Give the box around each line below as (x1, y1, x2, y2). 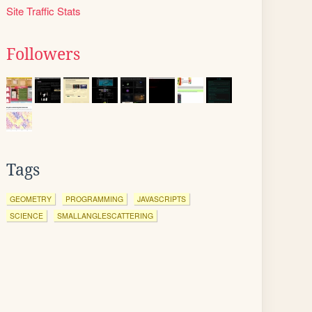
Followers (6, 45, 80, 63)
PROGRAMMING (65, 194, 123, 204)
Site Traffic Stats (6, 3, 81, 18)
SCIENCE (10, 210, 43, 221)
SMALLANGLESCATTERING (57, 210, 153, 221)
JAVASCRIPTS (137, 194, 186, 204)
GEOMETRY (10, 194, 52, 204)
